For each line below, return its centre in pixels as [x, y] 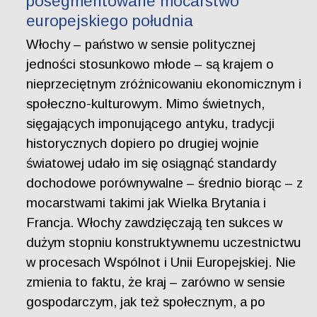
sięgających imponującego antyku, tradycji [151, 124]
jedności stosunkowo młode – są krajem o [150, 64]
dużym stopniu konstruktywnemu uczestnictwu [164, 243]
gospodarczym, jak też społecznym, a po [146, 302]
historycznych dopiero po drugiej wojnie [143, 144]
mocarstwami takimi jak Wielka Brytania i [146, 203]
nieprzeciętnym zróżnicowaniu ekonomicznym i [164, 84]
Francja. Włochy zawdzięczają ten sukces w [155, 223]
